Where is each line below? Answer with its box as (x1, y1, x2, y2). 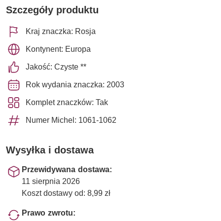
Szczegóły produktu (6, 3, 99, 16)
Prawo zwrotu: (22, 208, 75, 218)
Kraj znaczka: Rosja (26, 26, 96, 36)
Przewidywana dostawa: (22, 164, 112, 174)
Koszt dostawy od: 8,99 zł (22, 188, 110, 198)
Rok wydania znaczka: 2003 (26, 79, 124, 89)
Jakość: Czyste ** (26, 62, 86, 72)
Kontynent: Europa (26, 44, 91, 54)
